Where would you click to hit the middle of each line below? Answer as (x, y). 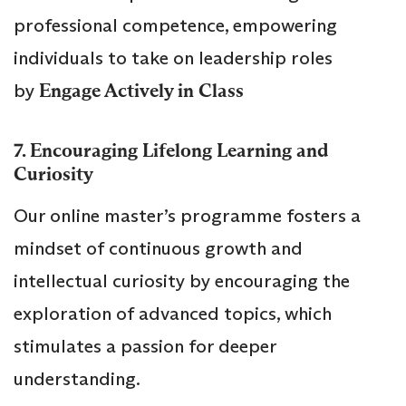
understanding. (79, 378)
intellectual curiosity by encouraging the (182, 280)
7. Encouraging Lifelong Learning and (171, 150)
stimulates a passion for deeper (145, 346)
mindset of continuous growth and (158, 248)
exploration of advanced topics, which (173, 313)
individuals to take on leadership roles (173, 58)
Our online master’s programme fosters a (187, 215)
